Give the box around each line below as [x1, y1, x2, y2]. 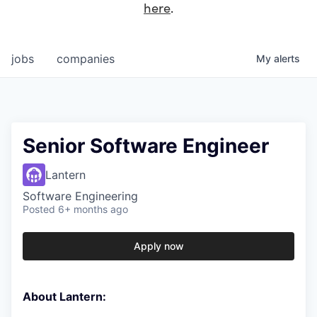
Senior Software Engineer [23, 134, 269, 158]
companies [57, 52, 115, 67]
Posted [23, 203, 55, 216]
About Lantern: [23, 289, 106, 304]
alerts [274, 52, 300, 65]
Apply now [133, 240, 184, 253]
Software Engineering [23, 189, 138, 204]
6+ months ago [58, 203, 128, 216]
